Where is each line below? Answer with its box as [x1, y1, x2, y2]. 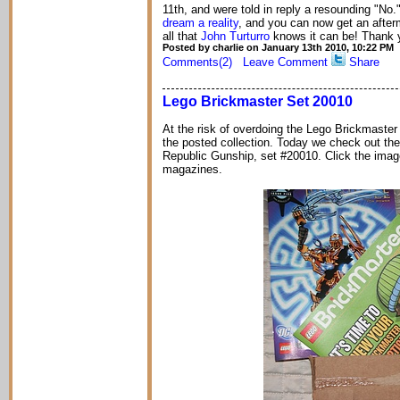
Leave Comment [243, 55, 328, 69]
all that [162, 29, 201, 43]
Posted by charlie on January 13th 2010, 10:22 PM [162, 42, 394, 53]
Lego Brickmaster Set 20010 [162, 94, 353, 109]
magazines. [162, 162, 222, 176]
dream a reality [162, 16, 238, 29]
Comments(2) [162, 55, 232, 69]
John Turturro [201, 29, 270, 43]
